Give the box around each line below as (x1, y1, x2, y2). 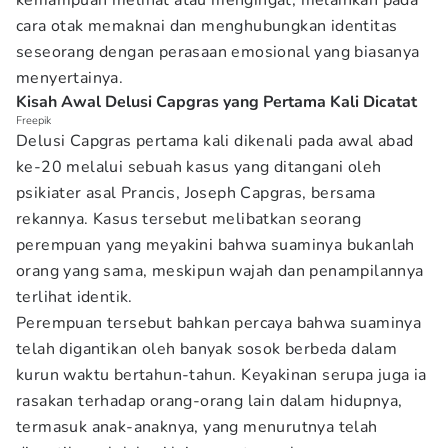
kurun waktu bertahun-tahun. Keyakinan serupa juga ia (16, 364, 427, 386)
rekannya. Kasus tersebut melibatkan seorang (16, 208, 362, 230)
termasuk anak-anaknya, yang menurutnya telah (16, 416, 378, 438)
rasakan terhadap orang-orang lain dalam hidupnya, (16, 390, 403, 412)
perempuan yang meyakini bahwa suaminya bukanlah (16, 234, 415, 256)
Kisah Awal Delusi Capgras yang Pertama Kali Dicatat (16, 91, 417, 113)
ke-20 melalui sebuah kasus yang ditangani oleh (16, 156, 382, 178)
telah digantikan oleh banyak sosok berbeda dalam (16, 338, 398, 360)
